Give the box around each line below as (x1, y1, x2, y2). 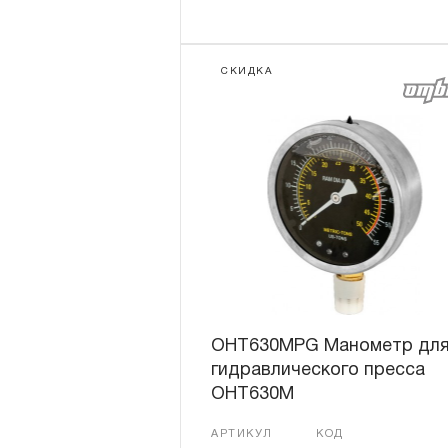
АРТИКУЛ (211, 429, 273, 439)
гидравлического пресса (211, 362, 425, 379)
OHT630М (211, 386, 294, 403)
